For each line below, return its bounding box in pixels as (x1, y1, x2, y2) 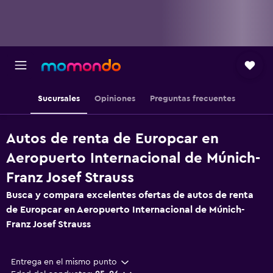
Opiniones (94, 94, 135, 103)
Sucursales (38, 94, 80, 103)
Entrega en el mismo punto (11, 258, 117, 266)
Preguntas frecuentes (150, 94, 235, 103)
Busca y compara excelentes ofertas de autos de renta (6, 190, 253, 200)
